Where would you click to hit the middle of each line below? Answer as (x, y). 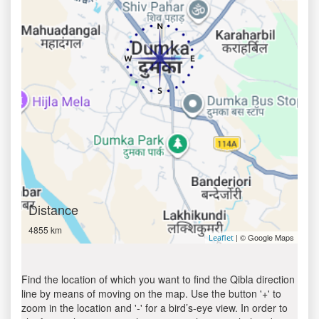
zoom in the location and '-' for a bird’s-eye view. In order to (155, 308)
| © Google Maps (264, 237)
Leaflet (221, 237)
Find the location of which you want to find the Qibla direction (158, 279)
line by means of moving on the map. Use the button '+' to (151, 293)
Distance (53, 209)
